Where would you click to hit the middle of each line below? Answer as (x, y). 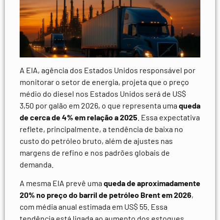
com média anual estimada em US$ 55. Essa (94, 207)
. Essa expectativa (169, 117)
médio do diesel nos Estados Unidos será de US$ (103, 94)
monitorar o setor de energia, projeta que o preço (104, 82)
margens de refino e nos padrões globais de (95, 153)
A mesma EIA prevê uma (62, 183)
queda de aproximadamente (152, 183)
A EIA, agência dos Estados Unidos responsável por (108, 70)
